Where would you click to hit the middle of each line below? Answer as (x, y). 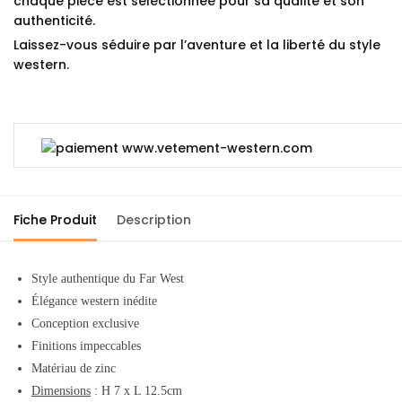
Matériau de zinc (74, 369)
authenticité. (54, 20)
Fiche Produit (55, 220)
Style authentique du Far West (108, 279)
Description (154, 220)
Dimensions (61, 391)
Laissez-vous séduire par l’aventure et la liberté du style (197, 44)
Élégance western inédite (94, 301)
